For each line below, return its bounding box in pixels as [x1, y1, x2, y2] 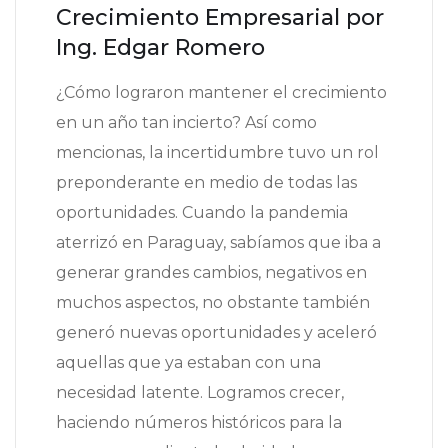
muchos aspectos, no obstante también [56, 293, 370, 313]
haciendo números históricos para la [56, 413, 342, 433]
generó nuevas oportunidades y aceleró [56, 323, 377, 343]
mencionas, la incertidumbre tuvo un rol [56, 143, 379, 163]
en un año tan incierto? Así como [56, 113, 317, 133]
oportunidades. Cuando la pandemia [56, 203, 348, 223]
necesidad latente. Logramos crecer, [56, 383, 344, 403]
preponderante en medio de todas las [56, 173, 357, 193]
